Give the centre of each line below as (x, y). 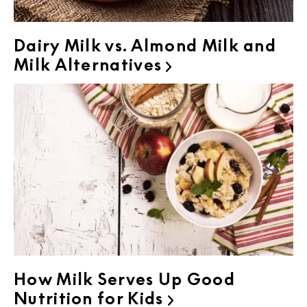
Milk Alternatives (88, 64)
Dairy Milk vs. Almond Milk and (145, 45)
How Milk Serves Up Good (124, 279)
